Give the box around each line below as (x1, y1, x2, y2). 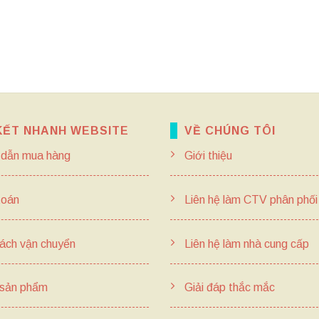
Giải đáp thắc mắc (182, 281, 275, 294)
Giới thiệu (182, 150, 232, 162)
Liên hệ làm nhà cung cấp (182, 237, 309, 250)
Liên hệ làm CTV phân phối (182, 193, 318, 206)
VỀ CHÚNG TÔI (184, 125, 276, 137)
